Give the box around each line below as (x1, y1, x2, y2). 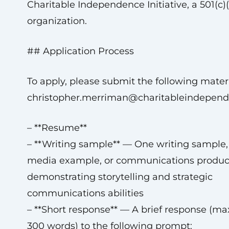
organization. (27, 15, 87, 27)
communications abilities (27, 188, 144, 199)
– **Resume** (27, 122, 87, 133)
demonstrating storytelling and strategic (27, 171, 213, 182)
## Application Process (27, 45, 134, 57)
